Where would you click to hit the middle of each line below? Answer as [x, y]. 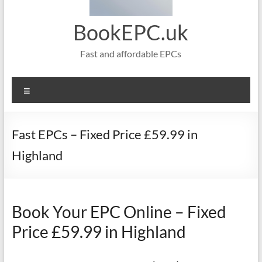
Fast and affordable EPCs [131, 53]
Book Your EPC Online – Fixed [119, 211]
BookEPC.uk [131, 32]
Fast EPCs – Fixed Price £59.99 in [104, 134]
